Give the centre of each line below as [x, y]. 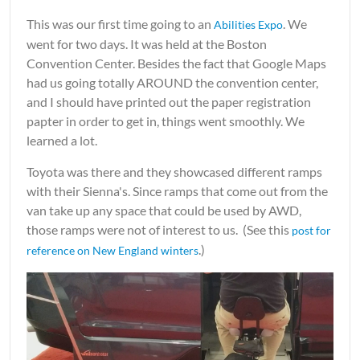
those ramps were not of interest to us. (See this [159, 230]
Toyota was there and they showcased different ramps [174, 172]
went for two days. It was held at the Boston [147, 44]
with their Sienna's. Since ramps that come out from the [177, 191]
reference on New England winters [112, 251]
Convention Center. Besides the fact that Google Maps [176, 63]
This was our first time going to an [120, 24]
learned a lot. [63, 141]
